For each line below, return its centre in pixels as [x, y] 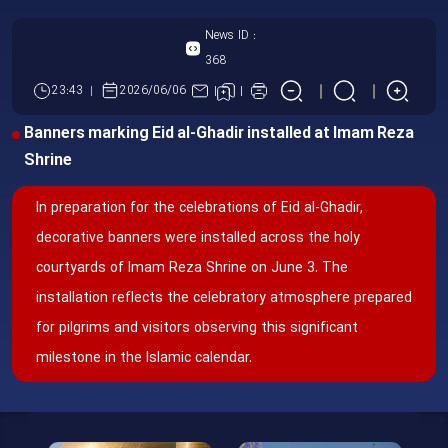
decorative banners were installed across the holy [198, 238]
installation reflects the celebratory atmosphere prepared [224, 298]
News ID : [230, 35]
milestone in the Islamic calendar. [144, 358]
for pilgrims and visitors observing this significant [197, 328]
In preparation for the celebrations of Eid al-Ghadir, [199, 208]
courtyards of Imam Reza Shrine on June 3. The [192, 268]
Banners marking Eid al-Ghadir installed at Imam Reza [219, 133]
